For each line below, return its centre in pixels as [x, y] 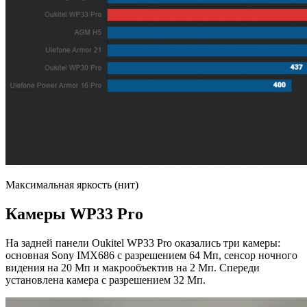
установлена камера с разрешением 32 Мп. [106, 280]
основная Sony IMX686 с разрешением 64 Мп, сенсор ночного [151, 255]
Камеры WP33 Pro [74, 214]
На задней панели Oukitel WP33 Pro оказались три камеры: [143, 243]
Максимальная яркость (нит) [72, 185]
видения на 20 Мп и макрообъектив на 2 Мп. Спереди [133, 267]
